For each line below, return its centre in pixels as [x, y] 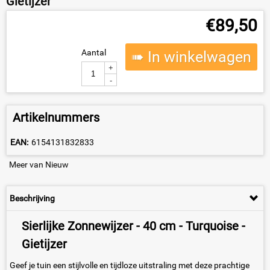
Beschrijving [32, 199]
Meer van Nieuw [39, 165]
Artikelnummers [56, 118]
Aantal [94, 53]
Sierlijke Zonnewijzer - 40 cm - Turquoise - [133, 226]
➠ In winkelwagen [191, 57]
